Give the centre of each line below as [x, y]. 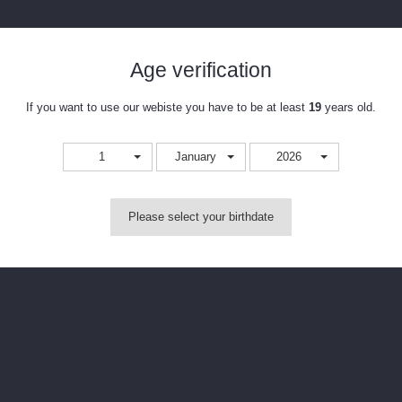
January [195, 157]
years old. [349, 107]
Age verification [201, 70]
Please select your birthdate [201, 217]
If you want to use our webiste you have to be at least [168, 107]
